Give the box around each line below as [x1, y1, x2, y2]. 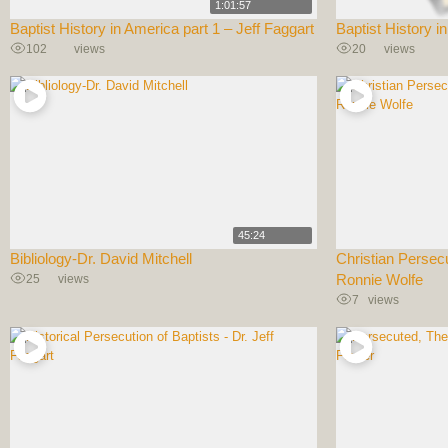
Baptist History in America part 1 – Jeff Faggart [10, 20, 314, 37]
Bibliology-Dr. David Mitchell [10, 250, 192, 267]
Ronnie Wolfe [336, 271, 424, 288]
